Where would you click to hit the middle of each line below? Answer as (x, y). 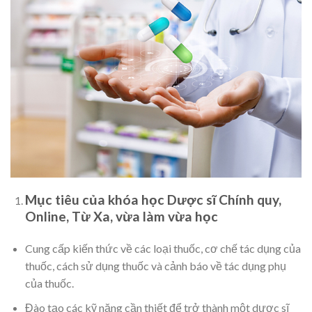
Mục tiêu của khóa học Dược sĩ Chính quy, (153, 200)
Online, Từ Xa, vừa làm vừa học (121, 217)
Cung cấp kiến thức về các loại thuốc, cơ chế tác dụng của (163, 249)
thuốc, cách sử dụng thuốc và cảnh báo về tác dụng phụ (155, 266)
